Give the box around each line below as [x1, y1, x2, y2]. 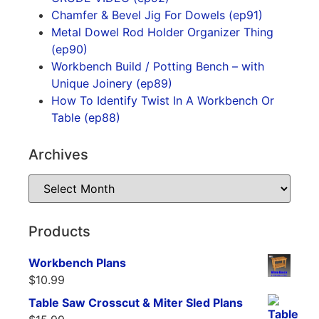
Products [28, 223, 90, 241]
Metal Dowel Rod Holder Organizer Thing [51, 25, 273, 40]
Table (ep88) [51, 110, 120, 125]
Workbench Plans [28, 256, 126, 271]
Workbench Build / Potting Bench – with [51, 59, 264, 74]
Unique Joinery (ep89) [51, 76, 172, 91]
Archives [28, 146, 88, 164]
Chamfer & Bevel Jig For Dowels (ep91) [51, 8, 263, 23]
